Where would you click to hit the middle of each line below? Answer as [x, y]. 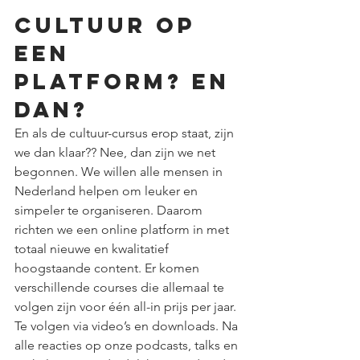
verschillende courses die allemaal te [121, 287]
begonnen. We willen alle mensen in [120, 172]
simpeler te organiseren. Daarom [110, 210]
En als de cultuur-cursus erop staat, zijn [126, 133]
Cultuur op [110, 25]
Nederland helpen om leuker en [108, 191]
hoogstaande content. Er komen [108, 268]
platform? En [127, 81]
